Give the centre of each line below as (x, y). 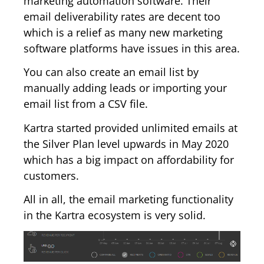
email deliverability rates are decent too (122, 17)
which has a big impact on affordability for (129, 159)
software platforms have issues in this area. (132, 49)
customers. (51, 175)
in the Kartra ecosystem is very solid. (115, 215)
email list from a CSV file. (86, 104)
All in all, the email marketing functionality (128, 199)
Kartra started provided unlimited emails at (131, 128)
